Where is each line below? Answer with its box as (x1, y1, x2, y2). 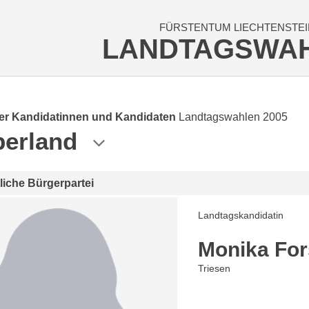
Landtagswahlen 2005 (179, 111, 288, 123)
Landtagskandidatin (198, 210, 284, 221)
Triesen (198, 263, 231, 274)
